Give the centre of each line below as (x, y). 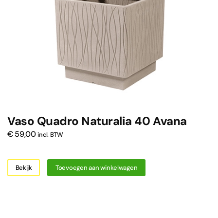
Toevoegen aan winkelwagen (96, 167)
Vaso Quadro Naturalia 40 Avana (97, 121)
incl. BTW (50, 135)
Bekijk (24, 167)
